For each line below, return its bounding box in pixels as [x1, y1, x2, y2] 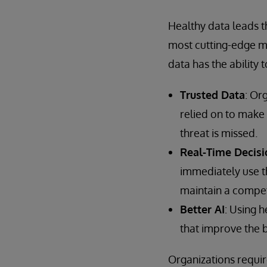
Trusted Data [180, 88, 245, 101]
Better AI [180, 202, 225, 216]
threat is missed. [180, 126, 257, 139]
